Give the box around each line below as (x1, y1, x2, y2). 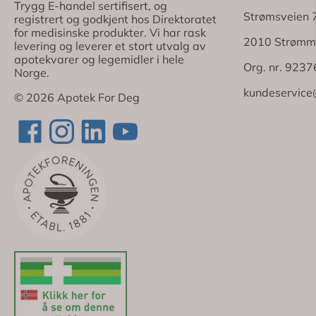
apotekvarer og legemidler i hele (14, 52, 184, 67)
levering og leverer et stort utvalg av (14, 39, 206, 54)
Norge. (14, 66, 49, 80)
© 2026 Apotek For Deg (14, 90, 140, 105)
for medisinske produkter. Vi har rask (14, 25, 206, 40)
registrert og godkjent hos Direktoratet (14, 12, 217, 27)
